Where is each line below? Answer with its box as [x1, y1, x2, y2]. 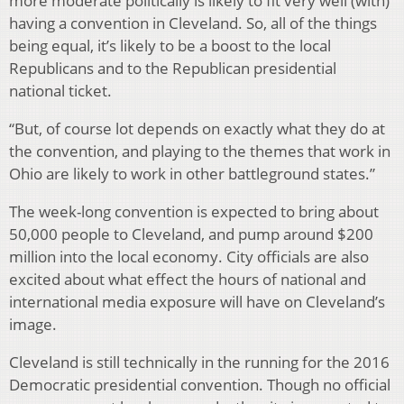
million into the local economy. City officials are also [9, 246, 369, 268]
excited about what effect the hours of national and [9, 269, 366, 290]
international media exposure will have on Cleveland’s [9, 291, 385, 313]
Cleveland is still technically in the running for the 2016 [9, 352, 390, 373]
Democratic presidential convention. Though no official [9, 374, 390, 396]
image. [9, 314, 57, 335]
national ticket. [9, 80, 112, 102]
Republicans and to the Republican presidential [9, 58, 336, 79]
